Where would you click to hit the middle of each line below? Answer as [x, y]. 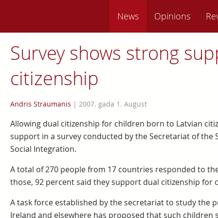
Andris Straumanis [40, 104]
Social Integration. [43, 149]
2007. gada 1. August [113, 104]
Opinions [172, 16]
